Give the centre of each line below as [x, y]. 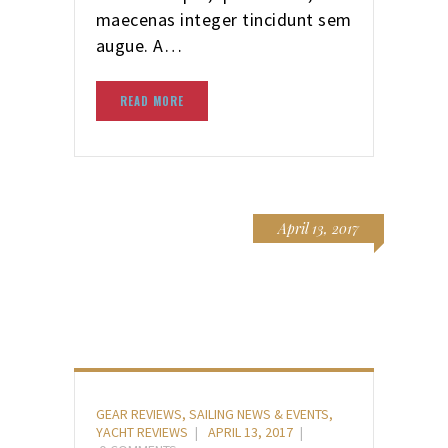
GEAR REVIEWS [138, 413]
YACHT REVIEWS [141, 431]
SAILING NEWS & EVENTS [258, 413]
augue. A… [139, 45]
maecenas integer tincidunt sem [223, 19]
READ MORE [151, 100]
